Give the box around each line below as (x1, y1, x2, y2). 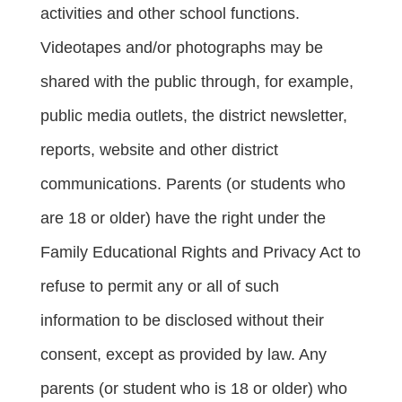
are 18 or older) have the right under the (40, 208, 326, 227)
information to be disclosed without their (40, 310, 324, 329)
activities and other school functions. (40, 4, 300, 22)
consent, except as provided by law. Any (40, 345, 327, 363)
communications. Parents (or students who (40, 174, 345, 193)
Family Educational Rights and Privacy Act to (40, 242, 361, 261)
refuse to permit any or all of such (40, 276, 279, 295)
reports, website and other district (40, 140, 278, 159)
